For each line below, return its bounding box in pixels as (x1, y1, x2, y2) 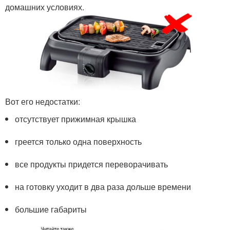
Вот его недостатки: (5, 95, 80, 107)
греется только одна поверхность (15, 135, 144, 147)
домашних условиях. (5, 1, 84, 13)
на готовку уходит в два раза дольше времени (15, 180, 194, 193)
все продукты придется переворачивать (15, 158, 170, 170)
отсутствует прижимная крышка (15, 112, 139, 125)
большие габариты (15, 203, 89, 215)
